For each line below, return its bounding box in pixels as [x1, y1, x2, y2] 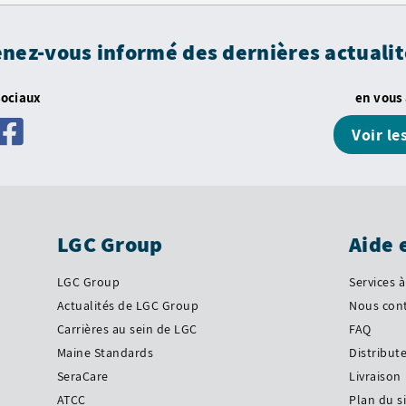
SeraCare [56, 368, 109, 384]
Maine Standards [56, 344, 154, 361]
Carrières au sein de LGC [56, 321, 198, 337]
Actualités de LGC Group [56, 297, 199, 314]
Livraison [349, 368, 401, 384]
